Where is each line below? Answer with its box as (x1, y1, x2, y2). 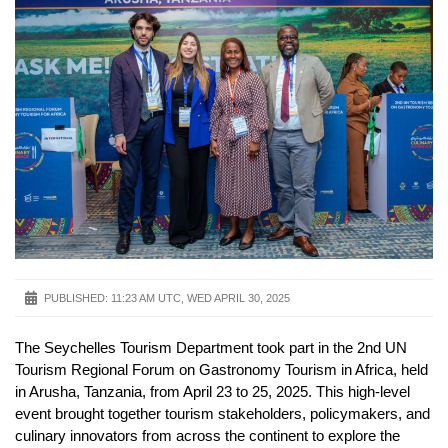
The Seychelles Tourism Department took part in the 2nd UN (15, 339, 407, 357)
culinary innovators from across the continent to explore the (15, 427, 400, 445)
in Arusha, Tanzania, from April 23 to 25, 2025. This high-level (15, 383, 410, 401)
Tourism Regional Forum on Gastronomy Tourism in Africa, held (15, 361, 428, 379)
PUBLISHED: (44, 292, 108, 305)
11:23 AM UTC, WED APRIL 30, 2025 (111, 292, 290, 305)
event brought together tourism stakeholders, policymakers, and (15, 405, 430, 423)
